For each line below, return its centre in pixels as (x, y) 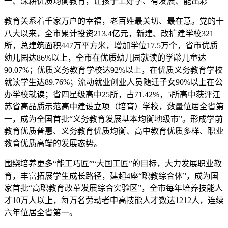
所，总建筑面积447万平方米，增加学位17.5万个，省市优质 (111, 46)
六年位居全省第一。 (41, 212)
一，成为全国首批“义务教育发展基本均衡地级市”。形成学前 (113, 119)
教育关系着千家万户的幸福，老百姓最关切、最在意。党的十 (114, 21)
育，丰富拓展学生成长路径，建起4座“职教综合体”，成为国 (111, 176)
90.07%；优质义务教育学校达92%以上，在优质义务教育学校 (113, 70)
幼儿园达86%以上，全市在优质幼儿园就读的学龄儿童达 (105, 58)
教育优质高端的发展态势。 (53, 143)
